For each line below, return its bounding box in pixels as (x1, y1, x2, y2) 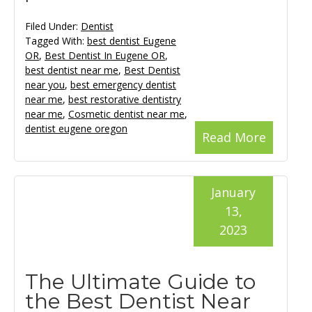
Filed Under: (25, 19, 81, 33)
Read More (202, 129, 266, 146)
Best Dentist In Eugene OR (45, 49, 165, 63)
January (211, 184, 256, 201)
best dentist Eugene (87, 34, 176, 48)
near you (25, 78, 65, 92)
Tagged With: (25, 34, 87, 48)
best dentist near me (25, 63, 118, 77)
